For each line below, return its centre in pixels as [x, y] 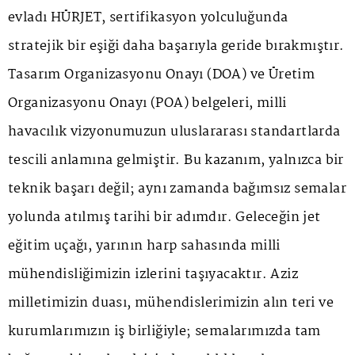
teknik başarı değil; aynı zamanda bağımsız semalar [177, 189]
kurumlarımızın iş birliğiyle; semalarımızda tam [164, 331]
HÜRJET [76, 17]
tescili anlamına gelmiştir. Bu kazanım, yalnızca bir [176, 160]
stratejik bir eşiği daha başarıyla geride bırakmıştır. [176, 46]
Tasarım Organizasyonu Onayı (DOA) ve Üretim [162, 74]
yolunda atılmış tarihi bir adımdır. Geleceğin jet [164, 217]
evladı [29, 17]
